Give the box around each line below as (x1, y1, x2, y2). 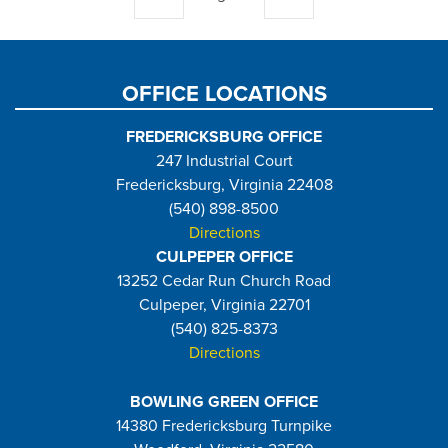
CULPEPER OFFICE (155, 246, 293, 267)
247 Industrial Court (155, 150, 293, 171)
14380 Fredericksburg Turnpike (116, 415, 332, 436)
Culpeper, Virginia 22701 (138, 294, 310, 315)
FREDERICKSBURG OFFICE (126, 126, 322, 147)
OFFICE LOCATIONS (121, 80, 327, 107)
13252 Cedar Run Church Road (117, 270, 331, 291)
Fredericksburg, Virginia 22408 (115, 174, 333, 195)
